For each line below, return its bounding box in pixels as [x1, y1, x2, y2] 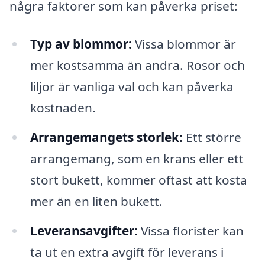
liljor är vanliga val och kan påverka [30, 78, 234, 95]
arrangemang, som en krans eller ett [30, 150, 244, 167]
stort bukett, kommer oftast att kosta [30, 171, 247, 188]
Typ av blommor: [30, 35, 132, 53]
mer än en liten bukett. [30, 192, 163, 209]
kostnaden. [30, 99, 96, 117]
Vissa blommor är [131, 35, 236, 53]
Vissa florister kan [137, 222, 244, 239]
